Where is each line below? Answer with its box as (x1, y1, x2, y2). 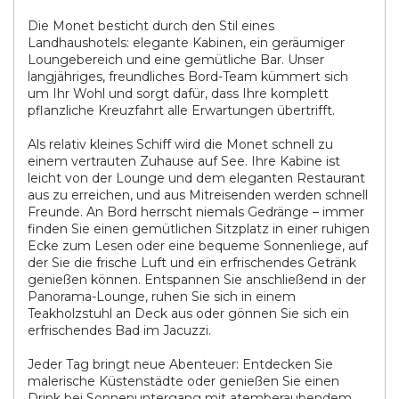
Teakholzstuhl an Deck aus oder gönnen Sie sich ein (28, 305, 349, 322)
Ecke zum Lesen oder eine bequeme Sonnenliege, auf (28, 238, 368, 254)
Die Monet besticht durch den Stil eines (28, 18, 274, 34)
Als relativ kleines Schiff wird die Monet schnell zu (28, 136, 333, 152)
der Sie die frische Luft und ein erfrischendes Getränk (28, 255, 356, 271)
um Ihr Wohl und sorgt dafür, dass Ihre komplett (28, 85, 329, 102)
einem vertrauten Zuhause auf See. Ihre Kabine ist (28, 153, 340, 169)
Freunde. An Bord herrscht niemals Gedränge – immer (28, 204, 364, 220)
